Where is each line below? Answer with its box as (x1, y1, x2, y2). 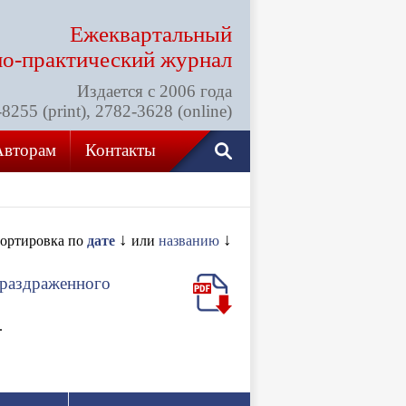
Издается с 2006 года (77, 82, 232, 101)
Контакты (84, 140, 156, 159)
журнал (155, 47, 232, 72)
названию (159, 233, 219, 248)
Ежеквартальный (70, 22, 232, 46)
